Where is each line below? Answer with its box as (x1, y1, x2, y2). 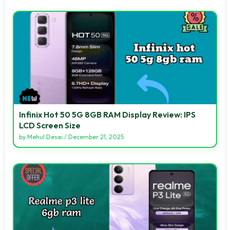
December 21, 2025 (68, 132, 124, 141)
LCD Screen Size (19, 120, 81, 130)
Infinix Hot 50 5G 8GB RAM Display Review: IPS (19, 109, 196, 120)
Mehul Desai (27, 132, 63, 141)
